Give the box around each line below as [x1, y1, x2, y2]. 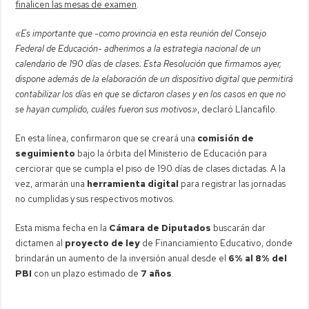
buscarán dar [211, 221, 266, 234]
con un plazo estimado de [32, 267, 139, 279]
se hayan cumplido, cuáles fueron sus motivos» [15, 103, 198, 115]
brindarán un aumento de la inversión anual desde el [15, 252, 227, 264]
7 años [139, 267, 172, 279]
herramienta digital [85, 177, 179, 190]
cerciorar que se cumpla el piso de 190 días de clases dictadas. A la [15, 162, 286, 175]
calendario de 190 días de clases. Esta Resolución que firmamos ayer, [15, 57, 282, 70]
